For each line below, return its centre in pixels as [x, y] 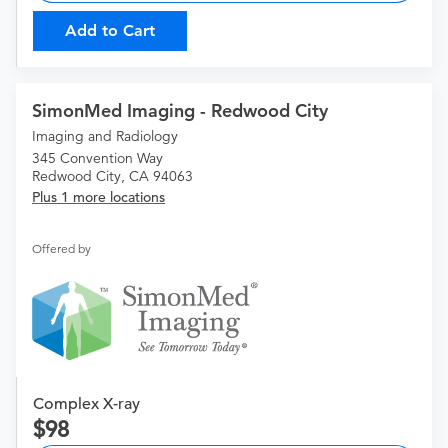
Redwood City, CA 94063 [112, 176]
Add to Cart [110, 31]
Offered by [61, 249]
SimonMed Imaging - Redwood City [180, 111]
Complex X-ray [86, 404]
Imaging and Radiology [105, 136]
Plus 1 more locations [98, 197]
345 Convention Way [97, 158]
